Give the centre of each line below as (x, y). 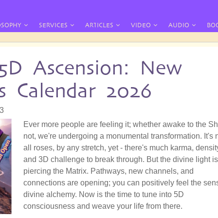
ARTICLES (99, 25)
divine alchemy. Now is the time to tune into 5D (104, 194)
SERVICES (53, 25)
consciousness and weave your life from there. (103, 206)
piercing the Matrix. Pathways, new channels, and (109, 171)
